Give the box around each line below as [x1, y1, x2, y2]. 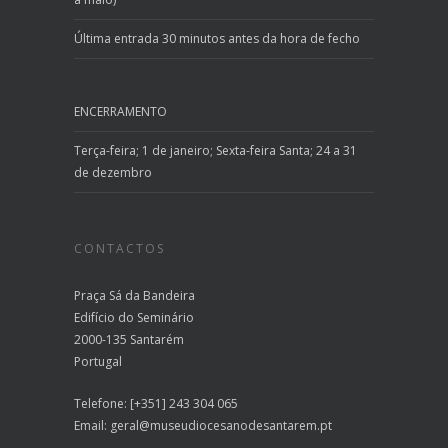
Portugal [74, 352, 122, 370]
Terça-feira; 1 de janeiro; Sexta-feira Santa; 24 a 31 [74, 141, 357, 159]
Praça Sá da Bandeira [74, 286, 195, 304]
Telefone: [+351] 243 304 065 [74, 394, 238, 412]
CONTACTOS [74, 239, 165, 257]
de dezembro [74, 163, 152, 181]
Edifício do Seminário [74, 308, 194, 326]
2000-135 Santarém [74, 330, 184, 348]
